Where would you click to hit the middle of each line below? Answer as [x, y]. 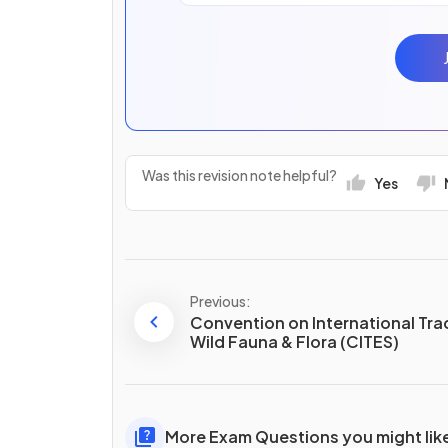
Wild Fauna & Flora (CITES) [294, 341]
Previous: [220, 301]
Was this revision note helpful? [239, 174]
